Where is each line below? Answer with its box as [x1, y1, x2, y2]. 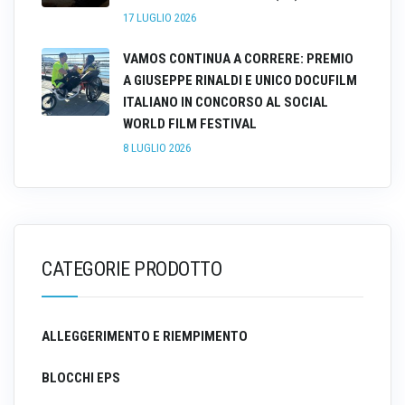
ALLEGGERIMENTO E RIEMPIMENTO [42, 328, 248, 345]
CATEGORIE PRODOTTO [42, 258, 221, 281]
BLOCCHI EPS [42, 370, 120, 387]
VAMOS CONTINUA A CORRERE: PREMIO [123, 51, 353, 68]
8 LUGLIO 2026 [123, 141, 191, 155]
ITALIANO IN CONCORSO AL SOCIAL [123, 94, 328, 111]
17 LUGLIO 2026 [123, 11, 196, 25]
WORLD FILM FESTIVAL [123, 116, 257, 133]
